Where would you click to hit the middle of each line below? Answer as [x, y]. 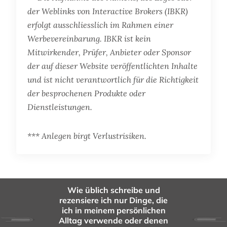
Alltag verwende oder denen [113, 221]
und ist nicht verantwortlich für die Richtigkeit [113, 79]
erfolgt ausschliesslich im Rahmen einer [101, 25]
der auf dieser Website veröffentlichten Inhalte [113, 66]
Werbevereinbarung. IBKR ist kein [89, 38]
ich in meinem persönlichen [113, 211]
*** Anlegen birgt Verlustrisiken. [87, 136]
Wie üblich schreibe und [113, 190]
